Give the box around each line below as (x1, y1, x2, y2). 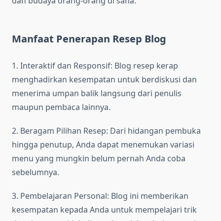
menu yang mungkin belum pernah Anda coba (12, 153, 185, 164)
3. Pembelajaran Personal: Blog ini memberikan (12, 190, 188, 202)
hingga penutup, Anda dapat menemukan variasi (12, 139, 194, 150)
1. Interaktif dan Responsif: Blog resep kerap (12, 60, 178, 72)
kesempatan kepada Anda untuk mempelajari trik (12, 204, 197, 216)
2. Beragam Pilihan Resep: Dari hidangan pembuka (12, 125, 201, 137)
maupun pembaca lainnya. (12, 102, 110, 113)
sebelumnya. (12, 167, 59, 178)
